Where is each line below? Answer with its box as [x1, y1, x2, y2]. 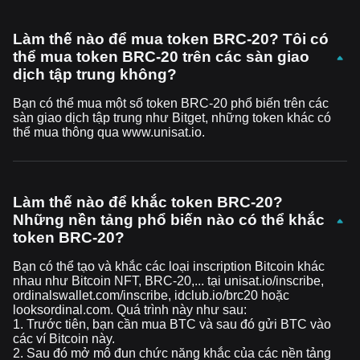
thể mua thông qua [13, 125, 119, 139]
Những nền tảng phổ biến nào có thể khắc [13, 211, 325, 228]
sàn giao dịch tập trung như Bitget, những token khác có [13, 111, 331, 125]
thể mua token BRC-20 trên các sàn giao [13, 48, 309, 65]
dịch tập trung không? [13, 66, 177, 83]
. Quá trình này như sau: [110, 303, 247, 317]
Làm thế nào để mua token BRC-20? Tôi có [13, 31, 329, 47]
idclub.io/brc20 [174, 288, 258, 302]
